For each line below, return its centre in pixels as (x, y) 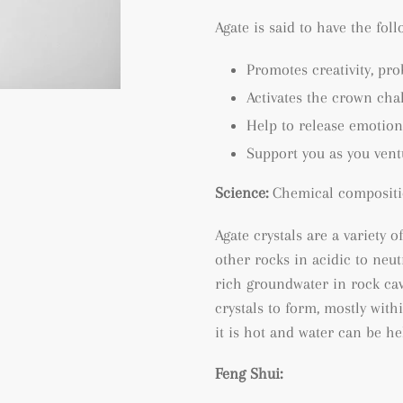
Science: (244, 193)
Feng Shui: (249, 374)
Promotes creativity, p (316, 69)
